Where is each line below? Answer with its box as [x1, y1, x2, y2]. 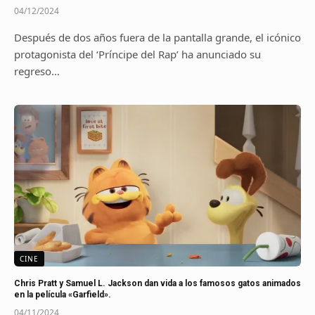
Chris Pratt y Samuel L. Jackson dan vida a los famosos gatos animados [14, 278, 301, 288]
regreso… [14, 64, 60, 78]
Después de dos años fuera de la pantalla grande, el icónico [14, 30, 301, 44]
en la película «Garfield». [14, 289, 111, 300]
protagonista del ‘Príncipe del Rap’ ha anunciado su [14, 47, 261, 61]
